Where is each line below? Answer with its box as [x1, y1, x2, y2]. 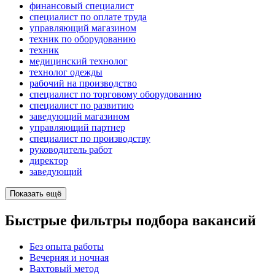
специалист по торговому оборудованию [29, 89, 201, 100]
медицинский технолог [29, 56, 128, 67]
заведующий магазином [29, 111, 130, 122]
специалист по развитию [29, 100, 134, 111]
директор [29, 155, 68, 166]
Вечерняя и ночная [29, 252, 109, 263]
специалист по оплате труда [29, 12, 147, 23]
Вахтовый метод [29, 263, 99, 274]
